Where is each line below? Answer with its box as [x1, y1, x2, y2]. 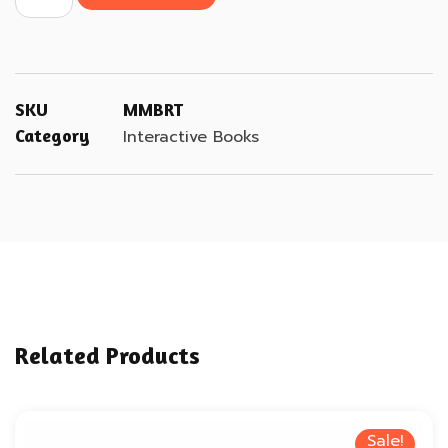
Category [15, 124, 90, 146]
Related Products [15, 341, 200, 370]
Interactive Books [123, 125, 259, 149]
